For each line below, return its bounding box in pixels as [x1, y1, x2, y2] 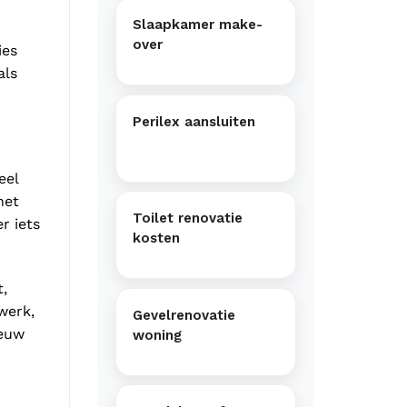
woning [133, 326, 182, 343]
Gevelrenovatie [133, 306, 235, 323]
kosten [133, 230, 180, 247]
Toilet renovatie [133, 210, 243, 227]
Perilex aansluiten [133, 113, 255, 130]
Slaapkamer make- [133, 15, 263, 33]
